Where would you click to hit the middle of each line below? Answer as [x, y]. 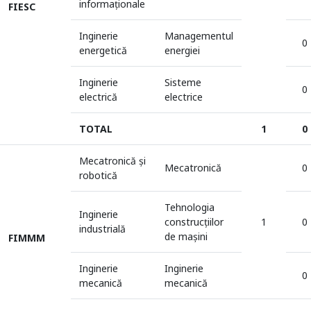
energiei [182, 50]
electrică [98, 97]
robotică [98, 175]
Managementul [199, 36]
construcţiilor [194, 222]
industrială [102, 229]
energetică [103, 50]
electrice [184, 97]
